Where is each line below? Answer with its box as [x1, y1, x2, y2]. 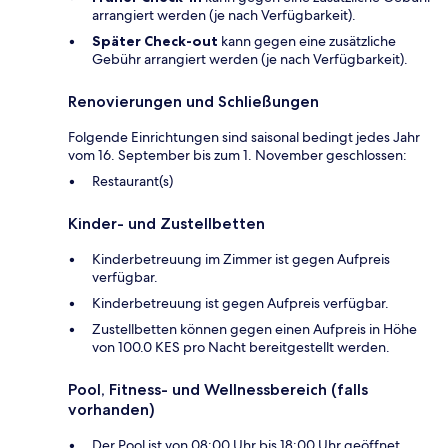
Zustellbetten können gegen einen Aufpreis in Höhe [92, 319, 417, 338]
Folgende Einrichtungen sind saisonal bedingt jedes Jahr [68, 127, 420, 146]
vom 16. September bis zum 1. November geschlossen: [68, 145, 407, 164]
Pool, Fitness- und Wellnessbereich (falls [68, 379, 368, 399]
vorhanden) [68, 399, 155, 419]
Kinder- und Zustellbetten [68, 213, 265, 233]
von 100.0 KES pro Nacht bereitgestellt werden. [92, 337, 390, 356]
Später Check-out [92, 31, 218, 50]
